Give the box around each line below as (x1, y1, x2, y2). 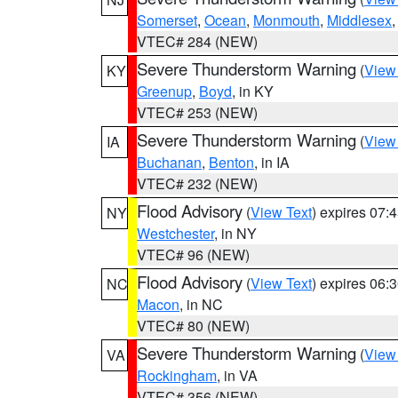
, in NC (179, 294, 223, 314)
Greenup (137, 81, 192, 101)
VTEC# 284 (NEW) (137, 31, 258, 52)
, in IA (254, 152, 290, 172)
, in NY (214, 223, 257, 243)
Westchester (137, 223, 214, 243)
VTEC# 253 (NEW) (137, 102, 258, 123)
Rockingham (137, 365, 217, 386)
